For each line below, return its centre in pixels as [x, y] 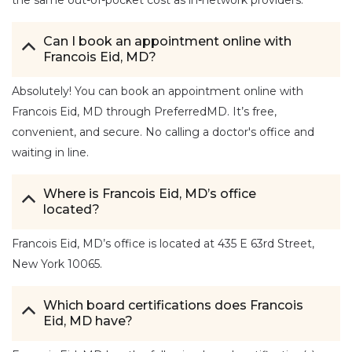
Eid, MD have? [88, 321]
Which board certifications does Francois [173, 305]
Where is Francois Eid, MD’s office [150, 193]
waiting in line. [50, 152]
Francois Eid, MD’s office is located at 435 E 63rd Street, [163, 243]
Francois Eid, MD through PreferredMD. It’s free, [144, 111]
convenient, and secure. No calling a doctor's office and [163, 132]
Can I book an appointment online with [167, 41]
